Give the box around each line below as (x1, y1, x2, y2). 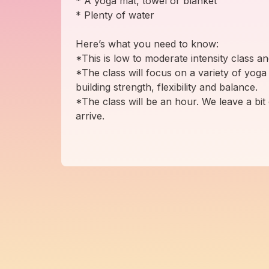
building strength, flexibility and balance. (76, 81, 258, 94)
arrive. (76, 110, 104, 122)
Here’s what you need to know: (76, 38, 219, 50)
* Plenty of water (76, 9, 154, 22)
